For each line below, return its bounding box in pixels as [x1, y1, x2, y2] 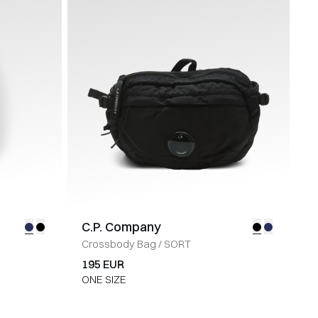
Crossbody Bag [81, 237, 156, 251]
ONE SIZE [81, 273, 126, 286]
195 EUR [81, 257, 124, 271]
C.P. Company [81, 219, 161, 235]
